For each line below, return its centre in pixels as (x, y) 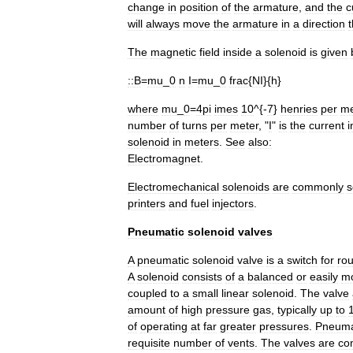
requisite (149, 342)
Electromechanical (173, 186)
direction (324, 23)
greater (238, 326)
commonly (318, 186)
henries (299, 108)
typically (297, 309)
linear (235, 293)
